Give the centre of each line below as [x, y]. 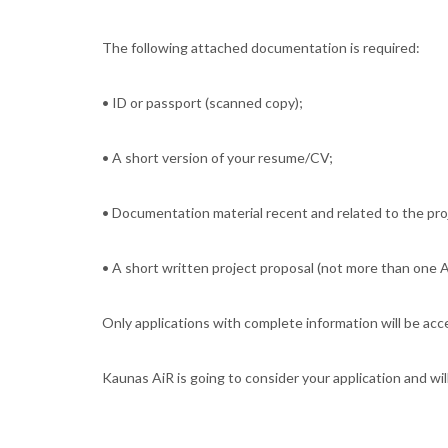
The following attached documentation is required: [261, 48]
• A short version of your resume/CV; [217, 158]
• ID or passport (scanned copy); [202, 103]
